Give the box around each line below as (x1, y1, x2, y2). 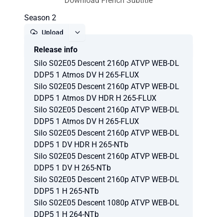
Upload (42, 29, 63, 36)
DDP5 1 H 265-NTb (34, 186, 99, 196)
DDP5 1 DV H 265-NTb (34, 163, 111, 172)
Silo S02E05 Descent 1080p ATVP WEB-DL (34, 198, 179, 207)
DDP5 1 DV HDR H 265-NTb (34, 140, 128, 149)
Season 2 (24, 13, 56, 22)
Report (102, 46, 123, 54)
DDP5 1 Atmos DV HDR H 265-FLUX (34, 93, 156, 103)
